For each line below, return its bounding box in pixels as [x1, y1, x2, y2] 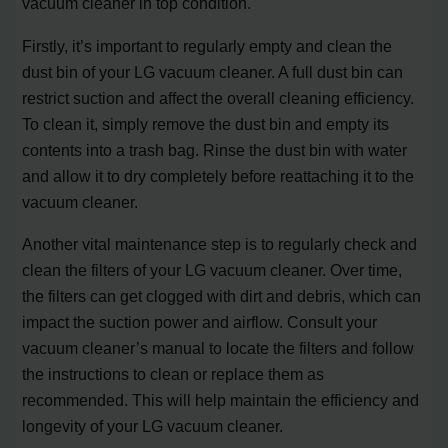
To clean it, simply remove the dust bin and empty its [22, 114, 390, 133]
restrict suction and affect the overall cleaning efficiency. [22, 88, 415, 107]
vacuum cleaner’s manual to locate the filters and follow [22, 339, 415, 358]
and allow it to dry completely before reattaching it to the [22, 166, 415, 185]
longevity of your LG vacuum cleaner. [22, 417, 284, 436]
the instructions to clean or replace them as [22, 365, 325, 384]
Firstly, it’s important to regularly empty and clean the [22, 36, 393, 55]
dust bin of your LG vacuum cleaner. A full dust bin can [22, 62, 404, 81]
